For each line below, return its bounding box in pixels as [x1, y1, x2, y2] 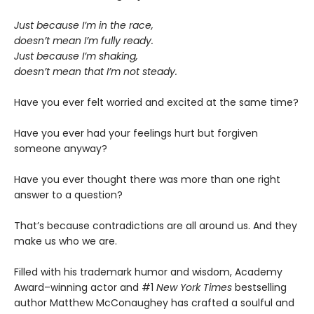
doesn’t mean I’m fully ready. [14, 34, 153, 48]
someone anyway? [14, 142, 107, 156]
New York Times [156, 280, 232, 294]
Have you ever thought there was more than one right [14, 172, 280, 186]
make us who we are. [14, 234, 117, 248]
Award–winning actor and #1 [14, 280, 156, 294]
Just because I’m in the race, [14, 18, 153, 32]
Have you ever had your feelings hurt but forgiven [14, 126, 258, 140]
